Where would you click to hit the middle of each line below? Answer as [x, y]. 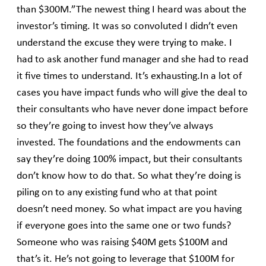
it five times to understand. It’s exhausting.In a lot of [129, 77]
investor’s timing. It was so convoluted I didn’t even [127, 27]
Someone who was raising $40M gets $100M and [122, 243]
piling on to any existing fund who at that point [117, 193]
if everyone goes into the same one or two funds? [124, 226]
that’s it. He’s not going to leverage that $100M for [126, 259]
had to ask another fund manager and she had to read [132, 60]
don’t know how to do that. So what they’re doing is [129, 176]
